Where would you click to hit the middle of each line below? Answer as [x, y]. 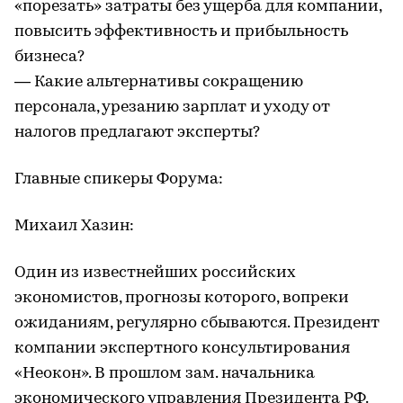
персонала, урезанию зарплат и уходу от [172, 107]
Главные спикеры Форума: [119, 179]
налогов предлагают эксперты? [137, 133]
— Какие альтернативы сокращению [159, 82]
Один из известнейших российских [155, 273]
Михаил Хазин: [74, 226]
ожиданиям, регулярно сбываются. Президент [197, 323]
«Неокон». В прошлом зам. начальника [165, 374]
